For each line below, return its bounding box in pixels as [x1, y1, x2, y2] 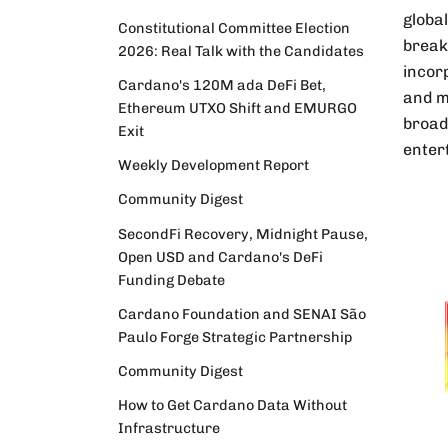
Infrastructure [118, 419, 220, 438]
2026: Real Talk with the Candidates [118, 41, 364, 60]
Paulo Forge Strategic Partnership [118, 327, 352, 346]
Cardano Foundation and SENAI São [118, 304, 366, 323]
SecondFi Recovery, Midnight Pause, [118, 224, 368, 243]
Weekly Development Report [118, 156, 309, 175]
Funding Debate [118, 270, 225, 289]
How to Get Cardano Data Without [118, 396, 347, 415]
